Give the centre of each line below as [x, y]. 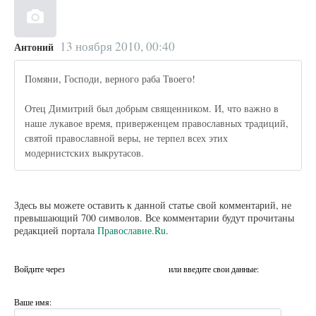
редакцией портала [56, 230]
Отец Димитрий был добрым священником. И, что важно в [152, 108]
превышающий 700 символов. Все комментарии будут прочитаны [154, 217]
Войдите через [41, 268]
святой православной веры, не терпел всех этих [127, 138]
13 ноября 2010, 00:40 [117, 47]
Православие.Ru [132, 230]
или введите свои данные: [214, 268]
